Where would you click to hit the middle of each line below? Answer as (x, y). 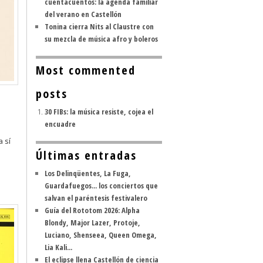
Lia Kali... (58, 247)
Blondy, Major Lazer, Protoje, (92, 222)
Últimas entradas (86, 155)
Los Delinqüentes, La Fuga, (88, 173)
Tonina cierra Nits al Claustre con (99, 26)
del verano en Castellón (83, 14)
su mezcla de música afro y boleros (101, 39)
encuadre (60, 124)
